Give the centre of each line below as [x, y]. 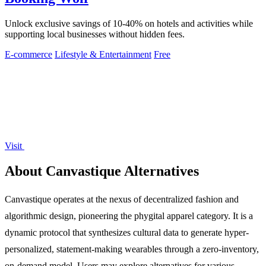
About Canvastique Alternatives [102, 171]
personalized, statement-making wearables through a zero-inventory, [132, 249]
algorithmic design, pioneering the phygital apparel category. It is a [129, 216]
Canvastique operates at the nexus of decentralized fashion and [122, 199]
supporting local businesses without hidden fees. [95, 34]
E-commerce [28, 55]
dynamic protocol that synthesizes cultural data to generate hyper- [127, 232]
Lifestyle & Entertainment [103, 55]
